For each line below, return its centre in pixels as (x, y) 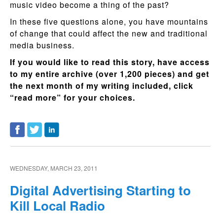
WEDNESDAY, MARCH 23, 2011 (54, 168)
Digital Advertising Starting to (100, 190)
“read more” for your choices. (74, 97)
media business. (42, 45)
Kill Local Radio (57, 205)
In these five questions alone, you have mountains (109, 21)
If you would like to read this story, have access (110, 62)
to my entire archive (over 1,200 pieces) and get (110, 74)
